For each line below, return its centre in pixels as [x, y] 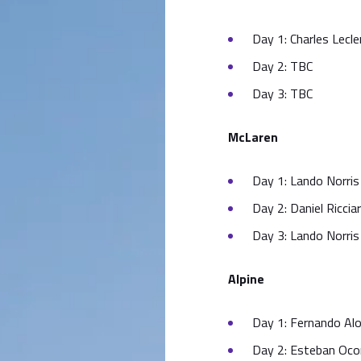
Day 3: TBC [282, 93]
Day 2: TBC [282, 66]
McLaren [253, 137]
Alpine [246, 279]
